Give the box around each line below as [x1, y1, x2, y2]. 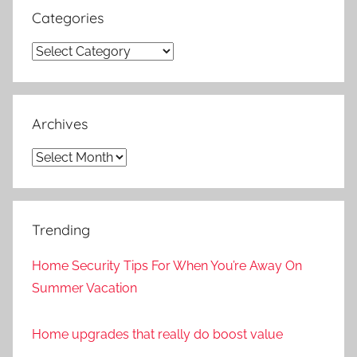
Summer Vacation [32, 280, 137, 296]
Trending [32, 220, 90, 239]
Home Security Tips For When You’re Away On [32, 257, 302, 273]
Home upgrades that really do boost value [32, 327, 283, 343]
